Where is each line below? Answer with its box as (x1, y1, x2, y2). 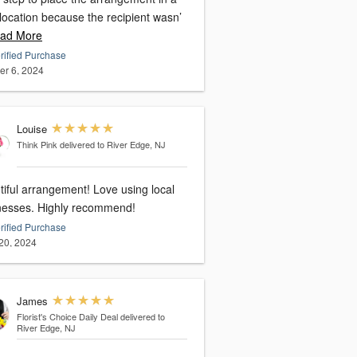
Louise (16, 121, 47, 136)
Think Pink (16, 138, 57, 151)
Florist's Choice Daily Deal (16, 310, 118, 323)
